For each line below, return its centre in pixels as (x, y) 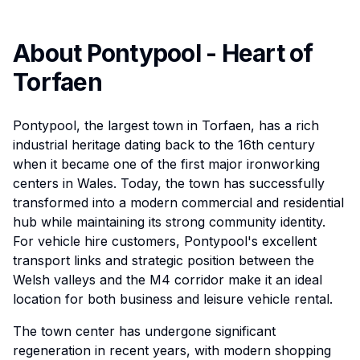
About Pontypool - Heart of (163, 53)
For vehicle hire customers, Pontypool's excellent (165, 241)
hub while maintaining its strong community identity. (169, 222)
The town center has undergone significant (144, 331)
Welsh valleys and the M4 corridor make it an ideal (168, 280)
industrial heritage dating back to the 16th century (164, 145)
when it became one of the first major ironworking (166, 164)
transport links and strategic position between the (164, 260)
